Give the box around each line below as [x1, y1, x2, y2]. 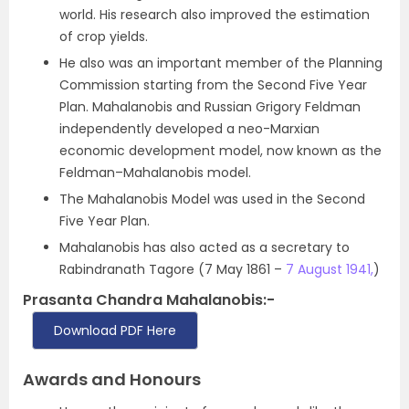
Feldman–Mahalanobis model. [59, 163, 251, 182]
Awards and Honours [23, 368, 201, 391]
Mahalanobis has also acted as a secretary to [59, 238, 350, 257]
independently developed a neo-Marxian [59, 120, 320, 138]
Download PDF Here [54, 321, 176, 340]
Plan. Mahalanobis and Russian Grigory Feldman [59, 98, 361, 116]
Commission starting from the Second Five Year [59, 76, 367, 94]
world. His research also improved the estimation [59, 5, 370, 24]
